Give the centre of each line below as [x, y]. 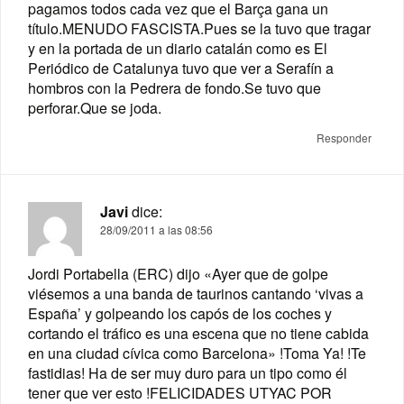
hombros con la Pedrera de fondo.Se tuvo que [174, 88]
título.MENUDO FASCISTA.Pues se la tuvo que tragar [199, 29]
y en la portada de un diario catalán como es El [178, 49]
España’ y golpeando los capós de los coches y [180, 314]
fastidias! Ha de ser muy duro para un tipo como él [188, 373]
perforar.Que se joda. [95, 108]
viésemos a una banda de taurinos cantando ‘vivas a [196, 294]
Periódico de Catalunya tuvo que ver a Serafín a [181, 69]
